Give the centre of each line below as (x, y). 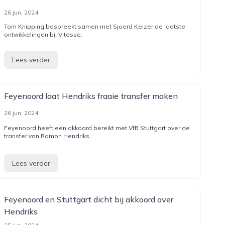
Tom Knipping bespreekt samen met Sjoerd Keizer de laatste (94, 26)
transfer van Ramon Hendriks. (47, 136)
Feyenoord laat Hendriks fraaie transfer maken (91, 96)
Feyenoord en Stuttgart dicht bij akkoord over (88, 199)
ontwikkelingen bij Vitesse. (43, 34)
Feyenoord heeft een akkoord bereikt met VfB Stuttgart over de (97, 128)
